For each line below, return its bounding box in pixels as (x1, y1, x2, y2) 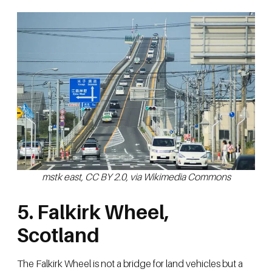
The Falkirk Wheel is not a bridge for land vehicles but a (17, 257, 243, 270)
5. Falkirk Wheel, (17, 200, 169, 224)
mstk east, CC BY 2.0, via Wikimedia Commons (41, 171, 231, 183)
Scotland (17, 223, 100, 247)
